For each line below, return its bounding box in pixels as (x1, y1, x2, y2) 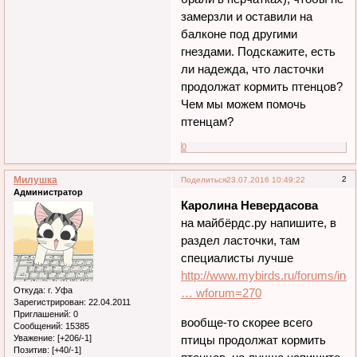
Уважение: (14, 333, 55, 343)
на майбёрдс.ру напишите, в (181, 215, 337, 229)
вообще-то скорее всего (181, 315, 313, 329)
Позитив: (14, 345, 49, 355)
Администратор (14, 187, 83, 198)
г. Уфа (45, 285, 73, 296)
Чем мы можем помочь (181, 97, 307, 112)
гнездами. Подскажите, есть (181, 45, 336, 59)
